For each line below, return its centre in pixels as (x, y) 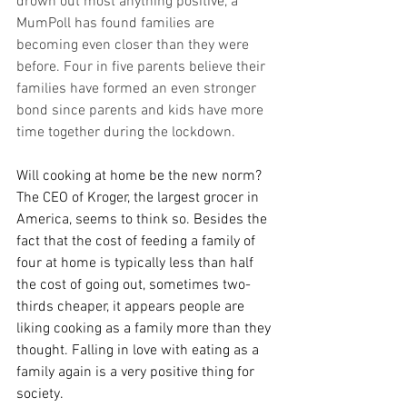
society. (40, 394)
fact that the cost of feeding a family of (138, 241)
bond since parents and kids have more (142, 110)
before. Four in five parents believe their (143, 67)
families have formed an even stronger (138, 89)
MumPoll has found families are (117, 23)
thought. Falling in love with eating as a (139, 350)
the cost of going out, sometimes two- (134, 285)
